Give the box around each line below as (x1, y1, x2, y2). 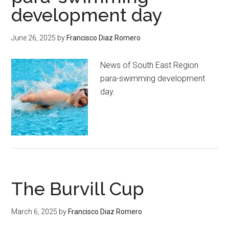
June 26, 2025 (11, 33, 56, 42)
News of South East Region (100, 60, 199, 70)
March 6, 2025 (11, 207, 58, 216)
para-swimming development (100, 73, 205, 83)
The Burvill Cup (11, 177, 145, 199)
